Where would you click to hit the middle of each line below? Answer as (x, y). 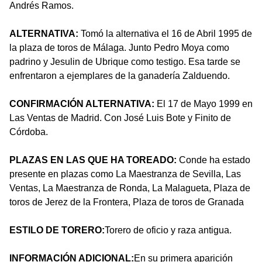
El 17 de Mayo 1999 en (204, 104)
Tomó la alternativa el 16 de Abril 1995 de (166, 34)
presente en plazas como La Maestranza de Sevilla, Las (125, 174)
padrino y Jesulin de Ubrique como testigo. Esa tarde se (125, 62)
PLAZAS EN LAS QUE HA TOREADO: (93, 160)
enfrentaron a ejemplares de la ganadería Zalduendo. (120, 76)
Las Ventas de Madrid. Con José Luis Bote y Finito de (120, 118)
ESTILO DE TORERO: (57, 230)
